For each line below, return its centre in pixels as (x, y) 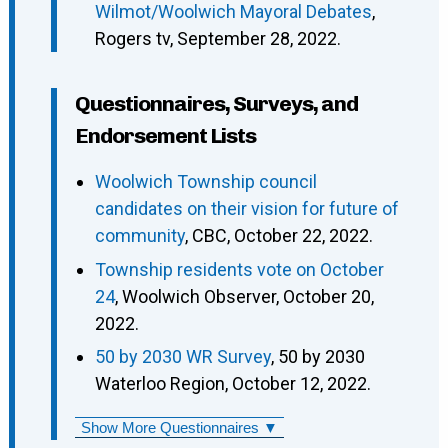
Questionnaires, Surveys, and (216, 104)
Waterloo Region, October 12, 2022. (232, 384)
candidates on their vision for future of (246, 209)
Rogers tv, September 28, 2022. (217, 39)
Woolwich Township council (205, 182)
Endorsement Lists (165, 136)
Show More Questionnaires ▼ (179, 428)
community (139, 236)
